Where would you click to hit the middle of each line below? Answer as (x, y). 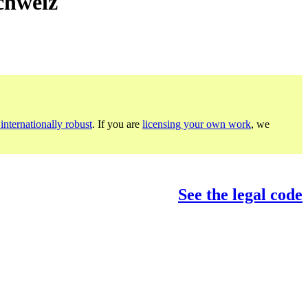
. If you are (117, 124)
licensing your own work (197, 124)
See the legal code (240, 194)
